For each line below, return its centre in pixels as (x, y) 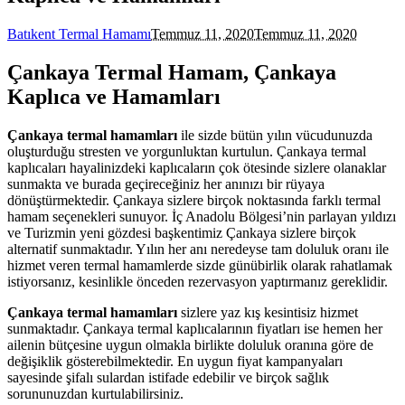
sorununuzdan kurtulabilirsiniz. (95, 393)
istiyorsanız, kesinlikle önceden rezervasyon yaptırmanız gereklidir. (198, 281)
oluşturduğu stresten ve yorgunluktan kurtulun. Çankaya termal (187, 151)
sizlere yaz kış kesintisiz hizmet (269, 312)
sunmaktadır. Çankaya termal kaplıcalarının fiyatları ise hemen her (195, 328)
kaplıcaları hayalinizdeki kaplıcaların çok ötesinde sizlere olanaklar (197, 167)
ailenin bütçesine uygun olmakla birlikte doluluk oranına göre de (190, 344)
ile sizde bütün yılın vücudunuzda (275, 135)
